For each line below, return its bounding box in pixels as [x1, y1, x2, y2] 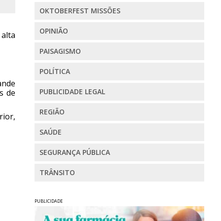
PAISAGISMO [39, 46, 81, 56]
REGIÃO [39, 107, 65, 117]
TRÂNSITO [39, 168, 75, 178]
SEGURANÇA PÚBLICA [39, 147, 110, 157]
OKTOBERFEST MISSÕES [39, 6, 120, 16]
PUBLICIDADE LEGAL [39, 87, 105, 97]
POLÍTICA [39, 67, 70, 76]
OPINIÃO [39, 26, 68, 36]
